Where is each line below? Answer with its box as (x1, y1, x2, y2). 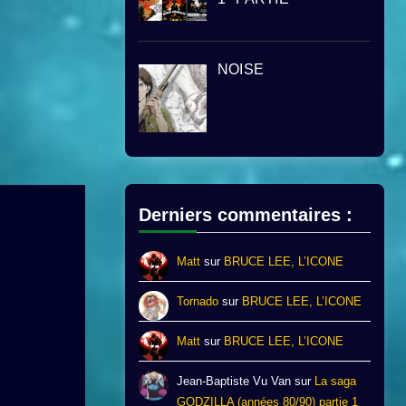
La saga (314, 374, 357, 389)
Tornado (177, 295, 219, 309)
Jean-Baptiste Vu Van (177, 374, 292, 389)
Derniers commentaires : (139, 205, 353, 226)
